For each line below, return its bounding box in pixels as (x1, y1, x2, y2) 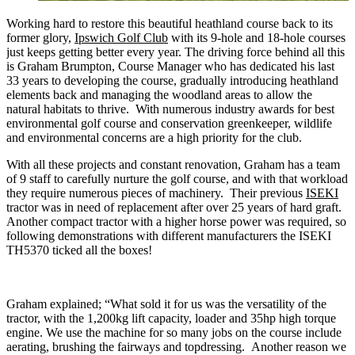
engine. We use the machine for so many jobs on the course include (6, 325, 342, 339)
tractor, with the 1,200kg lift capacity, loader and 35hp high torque (6, 311, 336, 325)
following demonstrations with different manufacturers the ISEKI (6, 228, 331, 242)
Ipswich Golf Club (74, 30, 168, 44)
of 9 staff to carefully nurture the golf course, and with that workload (6, 171, 348, 185)
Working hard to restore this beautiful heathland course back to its (6, 16, 333, 30)
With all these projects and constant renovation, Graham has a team (6, 157, 340, 171)
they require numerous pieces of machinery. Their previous (6, 185, 306, 200)
